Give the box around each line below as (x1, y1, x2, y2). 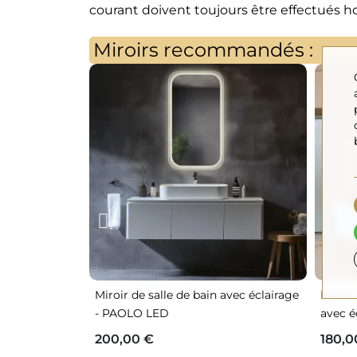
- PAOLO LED (95, 306, 169, 321)
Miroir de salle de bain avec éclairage (95, 288, 299, 303)
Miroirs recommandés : (93, 37, 313, 61)
